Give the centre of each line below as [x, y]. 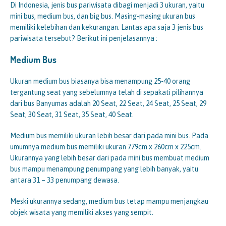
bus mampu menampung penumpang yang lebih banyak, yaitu [104, 169]
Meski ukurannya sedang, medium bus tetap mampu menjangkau [109, 202]
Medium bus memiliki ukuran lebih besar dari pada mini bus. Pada [109, 136]
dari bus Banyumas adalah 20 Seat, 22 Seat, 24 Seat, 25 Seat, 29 [108, 104]
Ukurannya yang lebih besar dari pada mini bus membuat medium [110, 158]
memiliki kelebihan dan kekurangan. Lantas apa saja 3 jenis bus [107, 27]
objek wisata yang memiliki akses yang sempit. [82, 213]
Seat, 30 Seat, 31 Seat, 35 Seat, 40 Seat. [72, 115]
